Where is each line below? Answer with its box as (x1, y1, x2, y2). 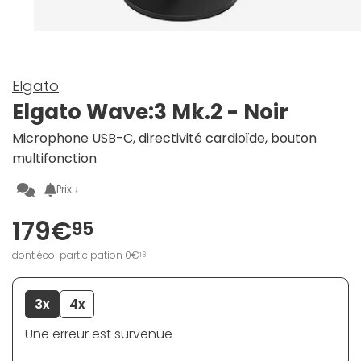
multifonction (12, 149, 97, 168)
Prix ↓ (56, 182, 80, 197)
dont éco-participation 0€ (12, 248, 139, 263)
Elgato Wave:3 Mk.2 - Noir (12, 98, 288, 127)
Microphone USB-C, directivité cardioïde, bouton (12, 129, 317, 148)
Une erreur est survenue (25, 325, 172, 344)
